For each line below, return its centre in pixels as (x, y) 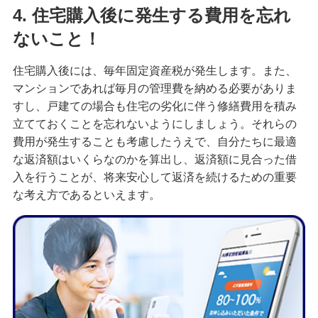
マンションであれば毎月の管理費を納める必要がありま (154, 89)
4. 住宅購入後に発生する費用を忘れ (152, 16)
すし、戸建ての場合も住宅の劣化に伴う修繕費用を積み (154, 106)
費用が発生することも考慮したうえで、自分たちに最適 (154, 142)
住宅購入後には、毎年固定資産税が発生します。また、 (154, 71)
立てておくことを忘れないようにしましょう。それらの (154, 124)
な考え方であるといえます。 (86, 195)
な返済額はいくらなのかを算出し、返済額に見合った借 (154, 160)
